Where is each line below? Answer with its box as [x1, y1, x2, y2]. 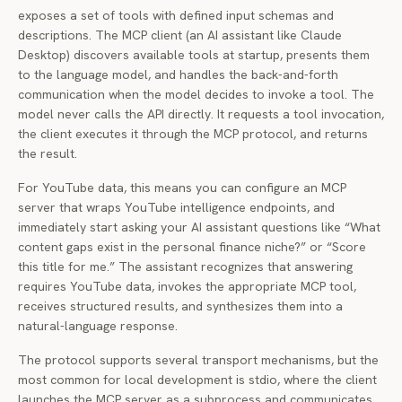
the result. [18, 145, 77, 162]
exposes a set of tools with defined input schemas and [18, 7, 334, 23]
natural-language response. [18, 318, 178, 334]
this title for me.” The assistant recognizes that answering [18, 258, 353, 275]
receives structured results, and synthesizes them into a [18, 298, 343, 314]
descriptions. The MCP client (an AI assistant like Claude [18, 27, 342, 43]
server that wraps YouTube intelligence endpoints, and [18, 199, 335, 215]
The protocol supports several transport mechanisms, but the [18, 352, 379, 368]
